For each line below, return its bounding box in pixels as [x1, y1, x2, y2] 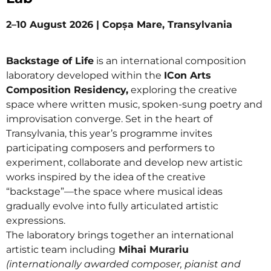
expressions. [6, 215, 65, 226]
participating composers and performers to [6, 142, 215, 154]
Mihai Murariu [116, 244, 189, 255]
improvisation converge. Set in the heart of [6, 113, 212, 125]
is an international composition [94, 55, 246, 67]
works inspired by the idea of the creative [6, 171, 206, 183]
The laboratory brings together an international [6, 229, 233, 241]
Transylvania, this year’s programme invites [6, 128, 212, 139]
